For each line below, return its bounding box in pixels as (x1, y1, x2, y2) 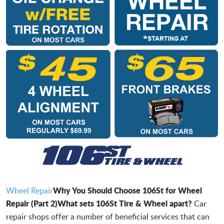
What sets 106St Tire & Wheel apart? (57, 197, 192, 209)
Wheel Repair (6, 184, 53, 196)
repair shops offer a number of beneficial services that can (6, 210, 209, 222)
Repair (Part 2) (6, 197, 57, 209)
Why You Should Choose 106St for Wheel (53, 184, 202, 196)
